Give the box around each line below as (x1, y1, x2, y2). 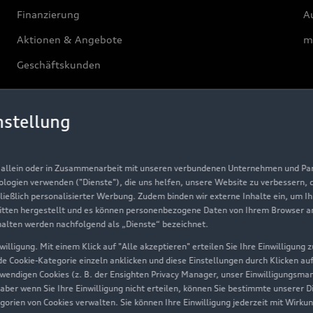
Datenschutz (17, 242, 78, 254)
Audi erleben (17, 267, 80, 279)
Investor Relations (17, 191, 105, 204)
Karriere (17, 166, 56, 179)
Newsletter (17, 292, 71, 305)
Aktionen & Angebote (17, 34, 123, 46)
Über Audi (15, 105, 80, 119)
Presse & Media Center (17, 217, 127, 229)
